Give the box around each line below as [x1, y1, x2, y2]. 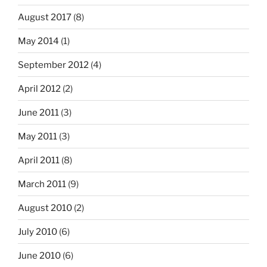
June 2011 [18, 107, 59, 118]
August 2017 [18, 11, 72, 23]
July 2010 [18, 226, 57, 237]
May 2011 [18, 131, 57, 142]
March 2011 [18, 178, 66, 190]
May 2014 [18, 35, 59, 46]
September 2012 [18, 59, 89, 70]
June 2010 [18, 250, 61, 261]
